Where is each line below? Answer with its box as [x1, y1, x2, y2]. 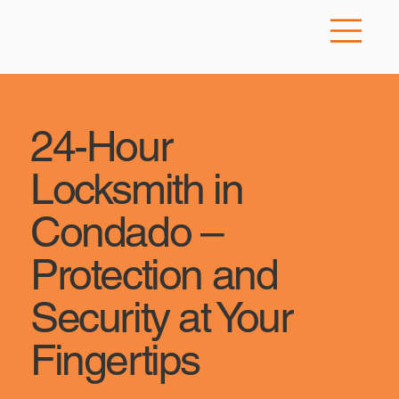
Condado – [29, 206, 223, 256]
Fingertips [29, 334, 199, 385]
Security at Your [29, 291, 292, 342]
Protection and [29, 248, 278, 299]
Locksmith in [29, 163, 243, 214]
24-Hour [29, 120, 172, 171]
